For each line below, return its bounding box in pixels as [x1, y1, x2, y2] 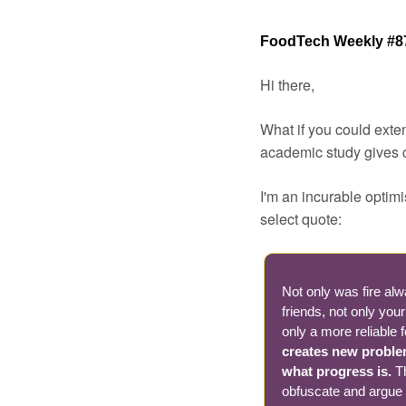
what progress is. [282, 363, 395, 379]
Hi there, [260, 74, 314, 95]
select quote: [260, 208, 342, 229]
